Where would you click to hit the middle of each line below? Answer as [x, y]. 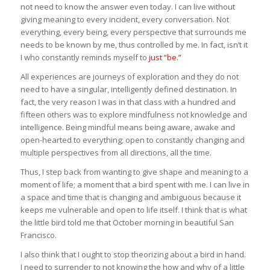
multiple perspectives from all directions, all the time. [116, 152]
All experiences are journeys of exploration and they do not [129, 76]
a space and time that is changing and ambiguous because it [130, 197]
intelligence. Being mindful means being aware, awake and [127, 127]
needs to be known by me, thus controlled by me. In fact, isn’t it [134, 44]
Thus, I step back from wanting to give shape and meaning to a [134, 171]
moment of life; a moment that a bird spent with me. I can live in [135, 184]
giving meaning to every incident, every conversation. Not [124, 19]
